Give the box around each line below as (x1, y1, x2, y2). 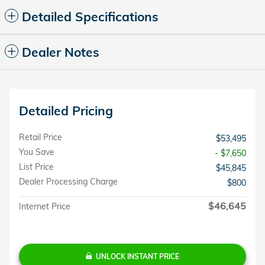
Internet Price (19, 201, 70, 212)
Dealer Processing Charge (19, 176, 118, 187)
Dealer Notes (22, 44, 99, 60)
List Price (19, 161, 54, 172)
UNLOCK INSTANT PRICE (96, 251, 179, 261)
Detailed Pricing (19, 102, 113, 118)
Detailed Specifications (22, 8, 159, 24)
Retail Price (19, 131, 62, 143)
